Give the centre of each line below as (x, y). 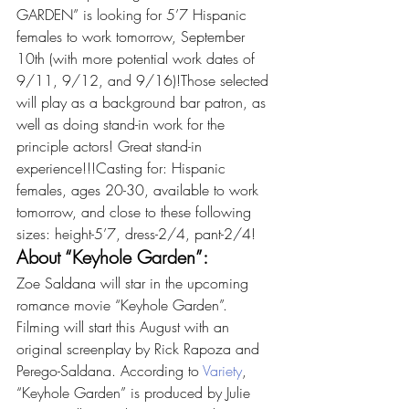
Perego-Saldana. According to (110, 371)
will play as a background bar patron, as (143, 102)
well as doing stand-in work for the (123, 124)
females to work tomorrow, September (133, 37)
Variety (222, 371)
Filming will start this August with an (125, 327)
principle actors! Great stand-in (111, 146)
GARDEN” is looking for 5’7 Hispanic (134, 15)
